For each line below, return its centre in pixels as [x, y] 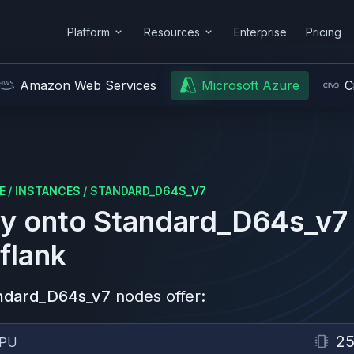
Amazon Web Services [88, 85]
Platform [88, 32]
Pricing [324, 32]
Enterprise [260, 32]
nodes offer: [160, 296]
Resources [172, 32]
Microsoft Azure [250, 85]
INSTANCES [48, 191]
